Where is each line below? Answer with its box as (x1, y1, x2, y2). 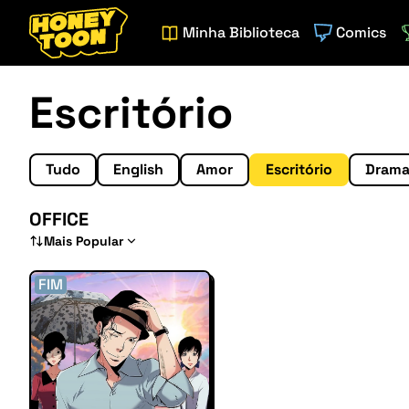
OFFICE (29, 207, 89, 231)
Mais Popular (44, 233, 124, 249)
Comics (336, 23, 386, 42)
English (113, 160, 163, 179)
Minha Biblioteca (183, 23, 299, 42)
